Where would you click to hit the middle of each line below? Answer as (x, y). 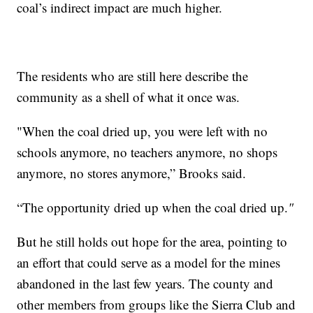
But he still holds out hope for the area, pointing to (152, 241)
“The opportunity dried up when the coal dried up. (153, 207)
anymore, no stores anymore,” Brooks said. (132, 173)
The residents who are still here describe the (133, 75)
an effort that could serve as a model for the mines (149, 262)
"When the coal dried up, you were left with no (143, 131)
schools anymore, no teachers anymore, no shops (147, 152)
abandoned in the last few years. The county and (145, 283)
